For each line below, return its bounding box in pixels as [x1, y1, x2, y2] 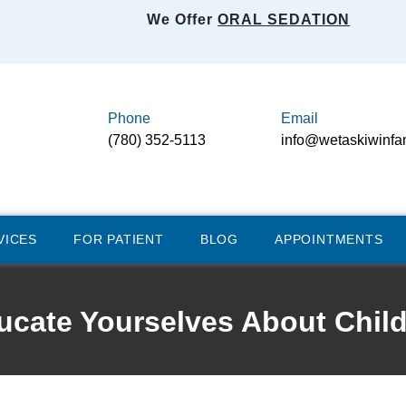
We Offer [147, 12, 218, 27]
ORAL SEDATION [217, 12, 351, 27]
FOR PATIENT [73, 232, 164, 247]
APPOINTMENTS [275, 232, 383, 247]
